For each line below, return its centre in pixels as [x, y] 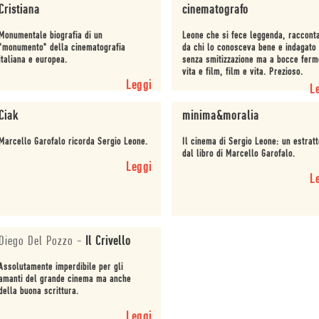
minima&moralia [221, 117]
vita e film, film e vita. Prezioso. [243, 73]
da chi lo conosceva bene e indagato [250, 48]
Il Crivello [108, 241]
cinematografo [216, 11]
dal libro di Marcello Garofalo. [239, 155]
